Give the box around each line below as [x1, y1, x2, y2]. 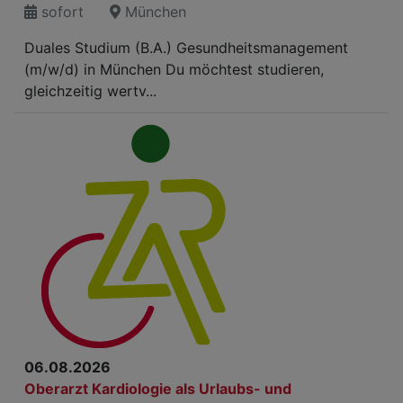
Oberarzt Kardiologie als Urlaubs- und [24, 380, 291, 398]
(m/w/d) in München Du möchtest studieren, [24, 60, 324, 78]
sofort [37, 3, 84, 21]
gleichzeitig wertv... [24, 82, 157, 100]
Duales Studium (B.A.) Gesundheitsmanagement [24, 39, 348, 57]
